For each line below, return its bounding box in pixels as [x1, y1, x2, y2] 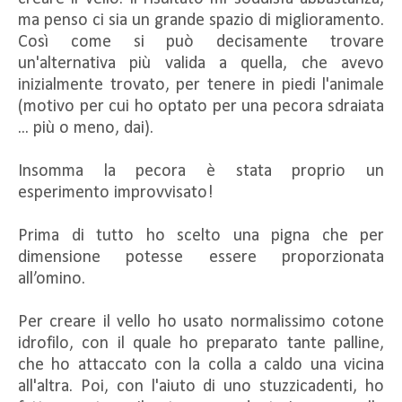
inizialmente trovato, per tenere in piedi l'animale [18, 75, 384, 94]
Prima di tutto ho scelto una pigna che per [18, 226, 384, 245]
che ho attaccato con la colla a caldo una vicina [18, 355, 384, 374]
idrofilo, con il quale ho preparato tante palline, [18, 334, 384, 353]
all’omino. [18, 269, 85, 288]
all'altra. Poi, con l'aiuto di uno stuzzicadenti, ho [18, 377, 384, 396]
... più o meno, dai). [18, 118, 153, 137]
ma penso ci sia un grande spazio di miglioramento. [18, 11, 384, 30]
